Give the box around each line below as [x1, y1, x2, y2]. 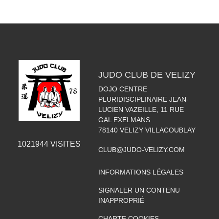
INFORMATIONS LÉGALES [98, 168, 183, 176]
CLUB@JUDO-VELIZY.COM [98, 146, 185, 153]
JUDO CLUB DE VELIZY [98, 70, 196, 80]
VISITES [48, 140, 81, 149]
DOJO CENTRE [98, 85, 147, 93]
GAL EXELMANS [98, 116, 150, 124]
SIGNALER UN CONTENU [98, 186, 180, 194]
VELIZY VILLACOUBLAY [119, 126, 196, 134]
